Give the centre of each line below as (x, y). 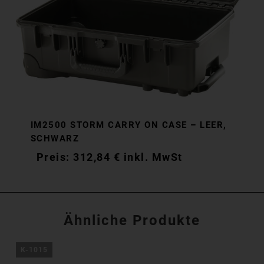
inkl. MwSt (153, 157)
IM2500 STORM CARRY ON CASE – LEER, (128, 125)
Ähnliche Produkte (132, 220)
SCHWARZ (55, 139)
